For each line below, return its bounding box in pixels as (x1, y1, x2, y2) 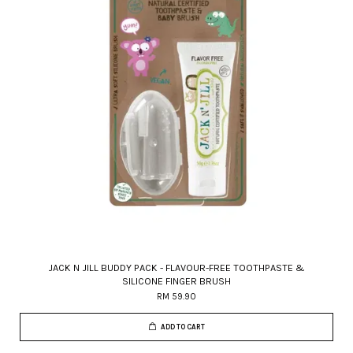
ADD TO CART (160, 323, 205, 331)
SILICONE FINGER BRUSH (122, 275, 231, 287)
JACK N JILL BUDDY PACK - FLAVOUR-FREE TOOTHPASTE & (48, 262, 305, 273)
